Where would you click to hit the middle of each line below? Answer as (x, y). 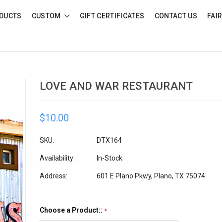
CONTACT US (176, 16)
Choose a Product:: (72, 210)
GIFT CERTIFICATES (112, 16)
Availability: (57, 158)
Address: (53, 176)
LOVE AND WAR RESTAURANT (116, 86)
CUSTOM (47, 16)
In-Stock (109, 158)
